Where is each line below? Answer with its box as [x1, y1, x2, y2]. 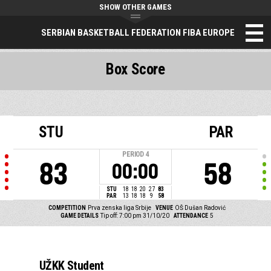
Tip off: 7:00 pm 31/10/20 [100, 212, 169, 219]
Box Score [106, 60, 165, 79]
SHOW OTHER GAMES [99, 2, 172, 11]
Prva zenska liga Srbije [88, 204, 151, 211]
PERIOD [122, 150, 144, 158]
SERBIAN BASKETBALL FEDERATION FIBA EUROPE [41, 27, 235, 38]
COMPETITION [48, 204, 86, 211]
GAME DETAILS [60, 212, 99, 219]
